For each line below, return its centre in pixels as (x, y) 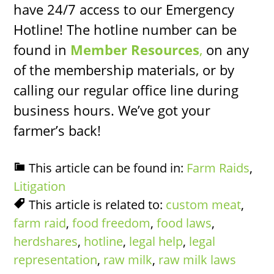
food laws (184, 223)
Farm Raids (218, 168)
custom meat (204, 204)
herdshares (46, 241)
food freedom (112, 223)
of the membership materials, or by (124, 69)
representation (56, 259)
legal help (156, 241)
